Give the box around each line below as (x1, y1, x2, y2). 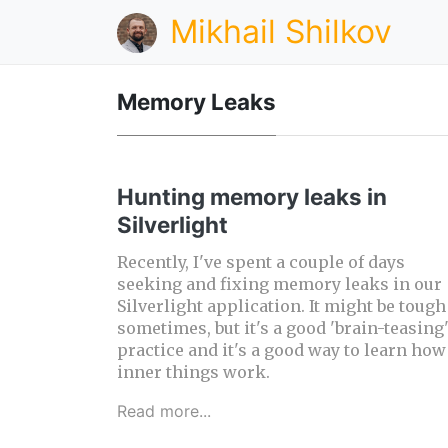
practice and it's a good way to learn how (117, 340, 446, 360)
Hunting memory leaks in (117, 183, 387, 210)
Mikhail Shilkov (170, 12, 392, 51)
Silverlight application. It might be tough (117, 296, 446, 316)
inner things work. (117, 362, 270, 382)
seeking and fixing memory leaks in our (117, 274, 442, 294)
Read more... (117, 401, 211, 421)
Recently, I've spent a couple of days (117, 252, 405, 272)
